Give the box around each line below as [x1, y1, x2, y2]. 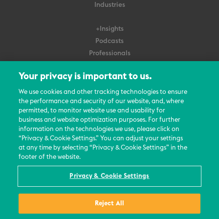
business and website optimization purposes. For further [19, 117, 181, 123]
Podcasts [95, 38, 124, 44]
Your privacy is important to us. [19, 72, 153, 81]
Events [99, 123, 120, 130]
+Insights [95, 25, 124, 32]
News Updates [87, 135, 132, 142]
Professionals [88, 50, 131, 57]
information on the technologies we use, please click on [19, 126, 180, 132]
